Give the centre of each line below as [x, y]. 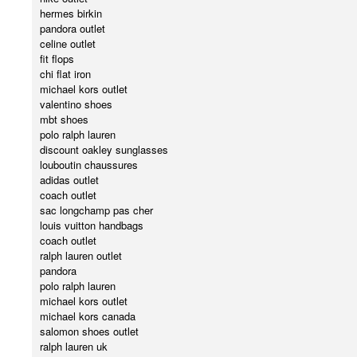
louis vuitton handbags [92, 226]
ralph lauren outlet [81, 256]
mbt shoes [64, 120]
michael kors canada [88, 316]
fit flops [57, 59]
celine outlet [68, 44]
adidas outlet [69, 180]
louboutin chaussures [89, 165]
